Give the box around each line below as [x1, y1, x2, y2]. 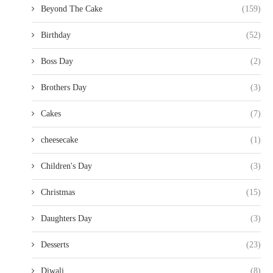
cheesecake [41, 135, 78, 145]
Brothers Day [41, 83, 87, 93]
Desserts [41, 240, 69, 250]
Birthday [41, 30, 71, 40]
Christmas [41, 188, 75, 197]
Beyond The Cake [41, 4, 102, 14]
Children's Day [41, 161, 92, 171]
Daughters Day [41, 214, 92, 224]
